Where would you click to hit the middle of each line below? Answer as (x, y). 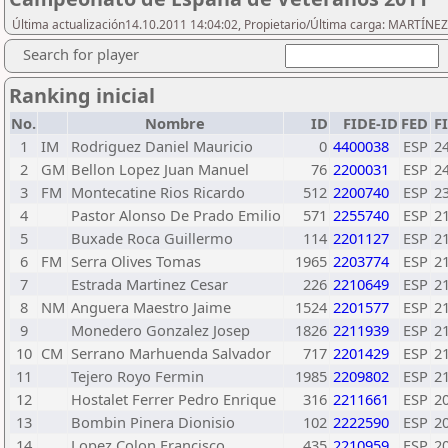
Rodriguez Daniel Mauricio (162, 146)
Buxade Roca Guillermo (152, 238)
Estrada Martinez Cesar (149, 284)
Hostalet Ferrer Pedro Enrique (173, 399)
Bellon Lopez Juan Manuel (160, 169)
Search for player (81, 54)
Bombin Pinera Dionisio (153, 422)
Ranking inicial (82, 95)
